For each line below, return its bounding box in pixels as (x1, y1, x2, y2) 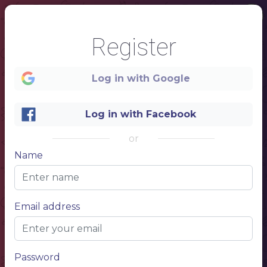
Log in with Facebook (85, 108, 196, 120)
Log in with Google (91, 73, 190, 84)
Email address (14, 200, 80, 212)
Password (14, 252, 60, 263)
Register (91, 33, 176, 61)
